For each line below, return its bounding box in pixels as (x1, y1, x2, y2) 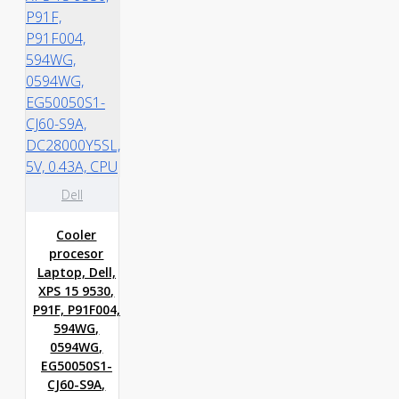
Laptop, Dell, (37, 264, 116, 281)
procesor (49, 245, 104, 262)
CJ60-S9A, (47, 376, 106, 393)
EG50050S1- (40, 357, 112, 374)
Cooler (56, 226, 97, 243)
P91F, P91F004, (32, 301, 120, 318)
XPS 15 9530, (38, 282, 115, 299)
